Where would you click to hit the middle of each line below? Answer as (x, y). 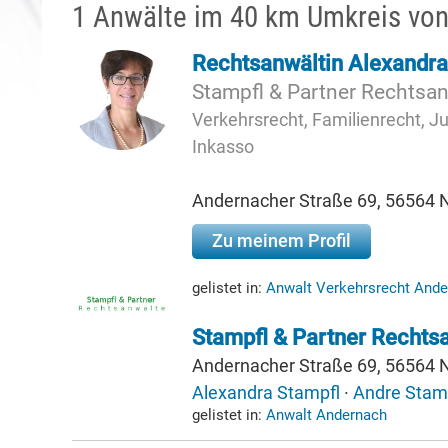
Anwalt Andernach (326, 415)
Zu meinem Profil (281, 240)
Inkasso (223, 146)
